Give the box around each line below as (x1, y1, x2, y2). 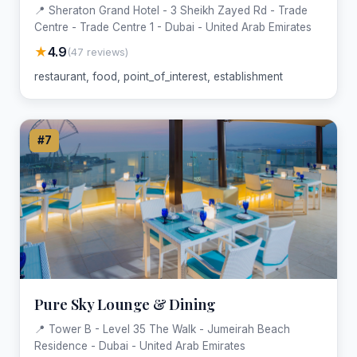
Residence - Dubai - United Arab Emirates (33, 339, 245, 352)
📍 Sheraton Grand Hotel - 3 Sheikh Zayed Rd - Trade (33, 4, 308, 18)
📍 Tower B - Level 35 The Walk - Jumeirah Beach (33, 322, 290, 335)
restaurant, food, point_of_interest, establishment (33, 70, 283, 84)
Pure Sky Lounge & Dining (33, 294, 216, 315)
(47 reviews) (66, 45, 128, 58)
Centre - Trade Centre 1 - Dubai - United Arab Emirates (33, 21, 312, 34)
